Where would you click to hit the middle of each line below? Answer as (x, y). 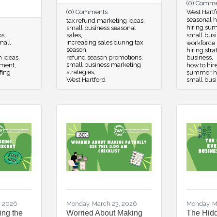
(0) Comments (87, 12)
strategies (80, 72)
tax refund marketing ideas (105, 21)
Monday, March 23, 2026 (101, 204)
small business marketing (103, 65)
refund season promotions (104, 57)
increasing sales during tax (104, 42)
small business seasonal (101, 28)
